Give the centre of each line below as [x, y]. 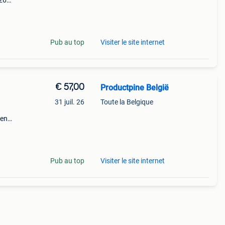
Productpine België [134, 88]
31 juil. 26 [69, 102]
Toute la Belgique [127, 102]
